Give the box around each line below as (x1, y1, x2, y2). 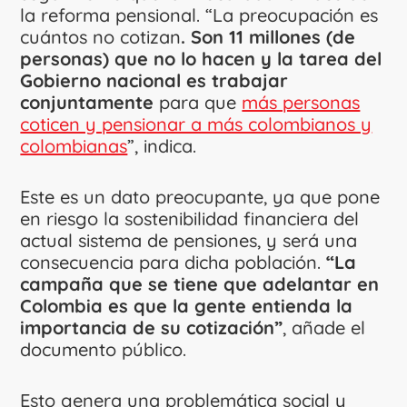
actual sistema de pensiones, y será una (20, 228, 358, 252)
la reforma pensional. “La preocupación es (20, 3, 379, 26)
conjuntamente (20, 90, 154, 114)
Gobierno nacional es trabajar (20, 68, 289, 92)
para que (154, 90, 243, 114)
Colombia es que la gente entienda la (20, 293, 353, 317)
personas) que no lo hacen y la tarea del (20, 46, 382, 70)
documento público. (20, 337, 187, 361)
